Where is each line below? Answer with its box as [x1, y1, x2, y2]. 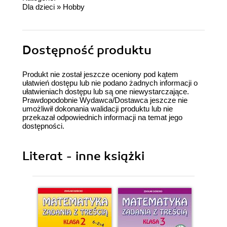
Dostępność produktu [22, 42, 152, 58]
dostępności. [22, 121, 64, 130]
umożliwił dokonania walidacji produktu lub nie [22, 104, 173, 113]
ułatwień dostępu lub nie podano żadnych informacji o [22, 78, 198, 87]
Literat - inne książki [22, 148, 144, 164]
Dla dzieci [22, 2, 55, 11]
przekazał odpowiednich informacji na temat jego [22, 112, 182, 122]
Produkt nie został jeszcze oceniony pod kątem [22, 69, 178, 79]
